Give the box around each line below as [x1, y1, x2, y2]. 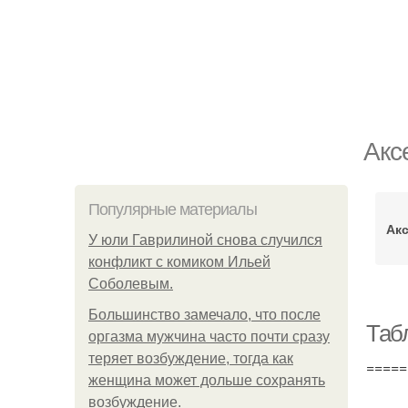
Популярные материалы [88, 200, 257, 219]
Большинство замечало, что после [88, 307, 321, 322]
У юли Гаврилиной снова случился [88, 232, 322, 248]
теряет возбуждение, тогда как [88, 351, 293, 366]
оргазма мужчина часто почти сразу [88, 329, 330, 344]
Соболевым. [88, 276, 173, 291]
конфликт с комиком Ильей [88, 254, 270, 270]
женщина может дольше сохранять [88, 372, 325, 388]
